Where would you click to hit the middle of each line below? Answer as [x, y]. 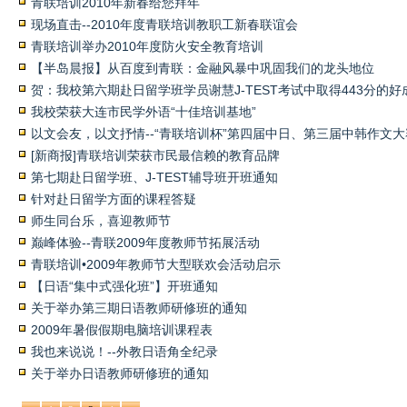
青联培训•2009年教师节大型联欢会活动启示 [156, 264]
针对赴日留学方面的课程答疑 [114, 199]
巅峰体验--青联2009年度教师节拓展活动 [145, 243]
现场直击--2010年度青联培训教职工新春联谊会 [164, 25]
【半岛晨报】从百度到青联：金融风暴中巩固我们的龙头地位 [203, 68]
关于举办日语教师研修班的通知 [120, 373]
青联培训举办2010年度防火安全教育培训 [147, 46]
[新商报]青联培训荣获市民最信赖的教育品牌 [155, 155]
